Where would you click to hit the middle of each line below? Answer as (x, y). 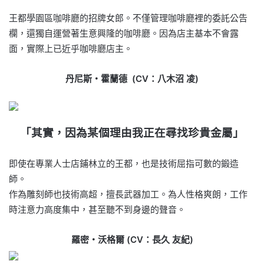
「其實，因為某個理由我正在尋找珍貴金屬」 (132, 133)
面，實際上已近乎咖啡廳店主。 (71, 48)
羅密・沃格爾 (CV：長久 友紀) (132, 239)
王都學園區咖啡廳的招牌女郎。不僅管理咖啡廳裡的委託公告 (128, 18)
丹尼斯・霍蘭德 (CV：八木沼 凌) (132, 78)
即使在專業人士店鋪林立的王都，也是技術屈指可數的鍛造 (124, 163)
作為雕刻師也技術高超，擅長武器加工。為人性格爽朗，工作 (128, 194)
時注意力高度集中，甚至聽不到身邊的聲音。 (97, 209)
